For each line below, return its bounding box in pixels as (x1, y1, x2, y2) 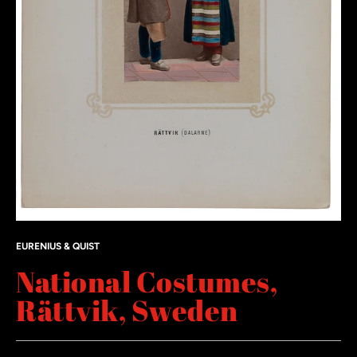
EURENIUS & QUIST (16, 241, 100, 253)
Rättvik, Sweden (16, 290, 238, 331)
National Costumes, (16, 261, 277, 302)
